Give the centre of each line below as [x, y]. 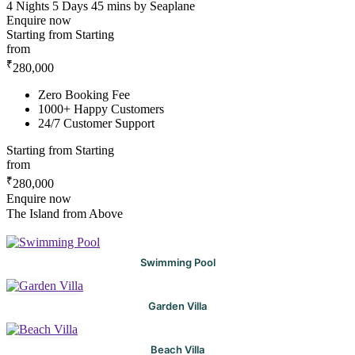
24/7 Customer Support [96, 124]
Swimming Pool [177, 262]
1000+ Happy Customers [101, 109]
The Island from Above [65, 213]
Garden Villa [177, 305]
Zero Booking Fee [84, 95]
